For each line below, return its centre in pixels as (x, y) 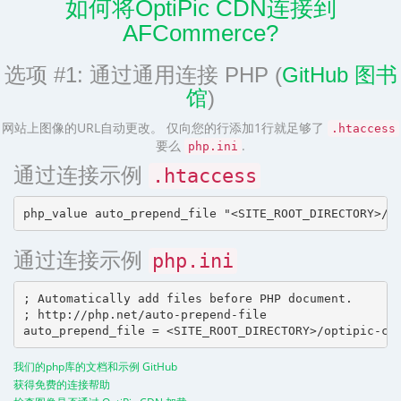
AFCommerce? (200, 33)
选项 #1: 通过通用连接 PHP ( (143, 75)
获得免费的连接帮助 (62, 384)
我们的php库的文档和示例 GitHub (95, 366)
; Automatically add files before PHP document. (188, 298)
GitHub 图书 (339, 75)
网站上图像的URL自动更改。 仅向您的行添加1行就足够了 (165, 128)
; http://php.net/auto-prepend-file (145, 314)
